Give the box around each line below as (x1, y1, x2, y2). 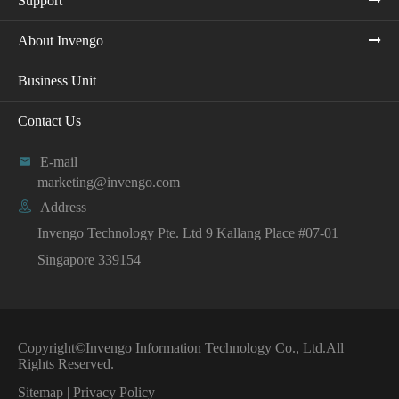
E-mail (40, 154, 77, 170)
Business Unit (18, 73, 96, 89)
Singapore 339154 (37, 252, 141, 268)
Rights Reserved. (18, 356, 114, 372)
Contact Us (18, 113, 81, 129)
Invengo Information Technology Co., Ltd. (85, 340, 326, 356)
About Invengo (18, 33, 103, 49)
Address (40, 199, 86, 216)
